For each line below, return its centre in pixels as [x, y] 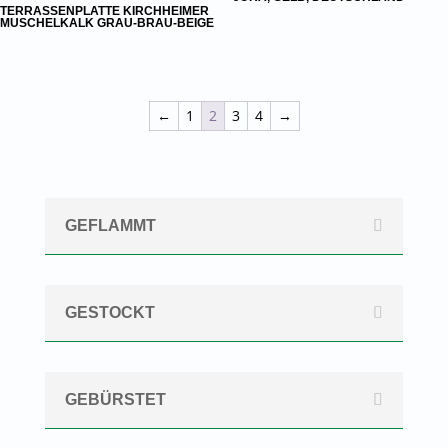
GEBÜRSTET [115, 400]
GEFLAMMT [110, 226]
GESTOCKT [109, 313]
